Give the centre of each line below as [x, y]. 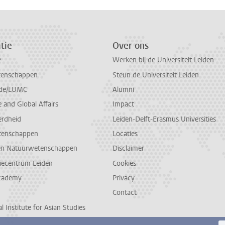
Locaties [125, 134]
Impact [123, 104]
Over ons [131, 46]
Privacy [124, 178]
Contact [125, 193]
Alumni [123, 89]
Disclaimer [128, 149]
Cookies [124, 163]
